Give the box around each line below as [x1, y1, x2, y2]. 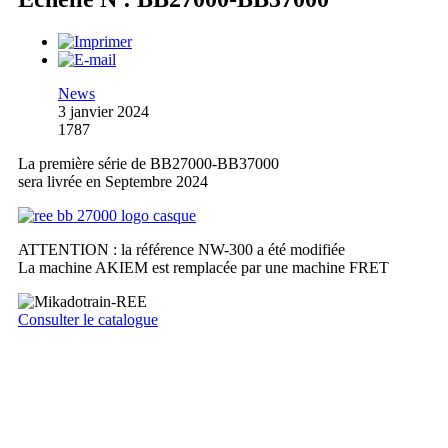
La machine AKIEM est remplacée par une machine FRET [18, 258, 389, 276]
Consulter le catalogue [18, 310, 158, 328]
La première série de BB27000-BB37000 [18, 154, 279, 172]
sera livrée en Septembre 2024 [18, 172, 208, 190]
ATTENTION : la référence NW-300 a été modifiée [18, 240, 345, 258]
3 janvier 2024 [58, 102, 149, 120]
